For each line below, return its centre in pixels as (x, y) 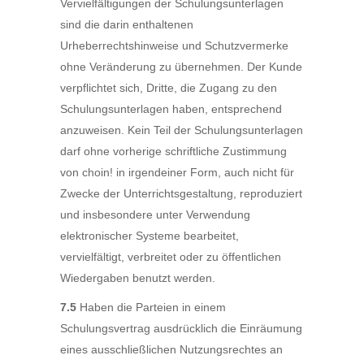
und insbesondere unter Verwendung (155, 214)
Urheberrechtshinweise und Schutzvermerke (174, 45)
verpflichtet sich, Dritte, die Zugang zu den (169, 88)
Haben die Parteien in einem (151, 307)
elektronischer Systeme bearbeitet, (149, 236)
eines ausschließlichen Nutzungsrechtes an (171, 349)
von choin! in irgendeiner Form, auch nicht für (177, 172)
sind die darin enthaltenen (127, 24)
